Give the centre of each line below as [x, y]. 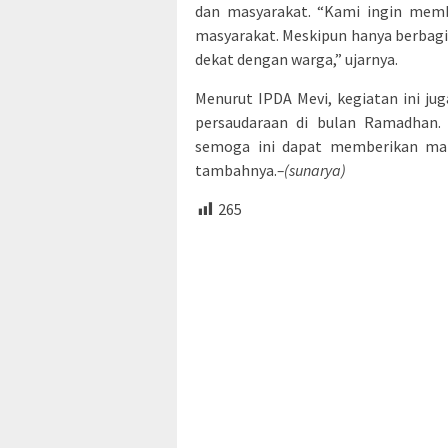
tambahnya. [236, 170]
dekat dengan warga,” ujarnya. [296, 59]
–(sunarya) [311, 170]
